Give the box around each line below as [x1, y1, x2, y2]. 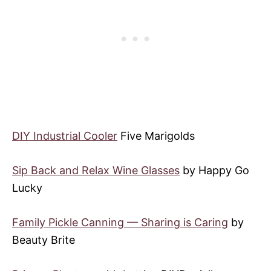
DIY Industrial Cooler [12, 129, 117, 142]
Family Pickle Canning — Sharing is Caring [12, 215, 228, 229]
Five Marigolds [117, 129, 195, 142]
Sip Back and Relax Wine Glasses [12, 163, 180, 177]
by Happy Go [180, 163, 249, 177]
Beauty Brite [12, 233, 75, 246]
